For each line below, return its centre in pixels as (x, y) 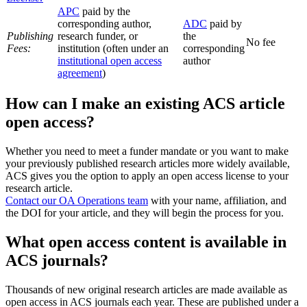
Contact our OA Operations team (77, 201)
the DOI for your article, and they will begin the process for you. (145, 213)
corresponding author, (105, 24)
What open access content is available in (146, 242)
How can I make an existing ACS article (145, 104)
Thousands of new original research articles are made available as (146, 289)
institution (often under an (113, 49)
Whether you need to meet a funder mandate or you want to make (147, 151)
